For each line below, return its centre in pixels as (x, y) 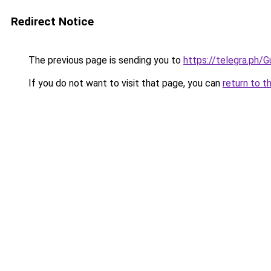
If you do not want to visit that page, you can (124, 83)
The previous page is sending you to (105, 60)
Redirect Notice (52, 21)
